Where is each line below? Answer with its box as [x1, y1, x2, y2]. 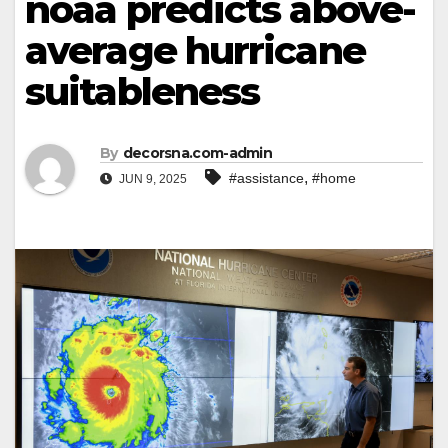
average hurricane [25, 27, 365, 74]
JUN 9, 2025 [116, 172, 187, 187]
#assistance [229, 170, 304, 187]
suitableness [25, 68, 260, 115]
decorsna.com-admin [122, 144, 273, 163]
